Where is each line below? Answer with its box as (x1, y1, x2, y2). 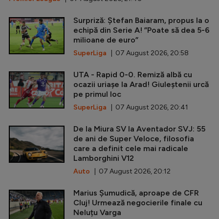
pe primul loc (73, 89, 121, 99)
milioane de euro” (73, 35, 138, 45)
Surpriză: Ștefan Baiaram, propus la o (73, 16, 209, 25)
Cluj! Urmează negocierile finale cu (73, 198, 202, 208)
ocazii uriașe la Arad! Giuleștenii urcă (73, 80, 209, 89)
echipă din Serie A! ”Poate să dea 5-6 (73, 25, 210, 35)
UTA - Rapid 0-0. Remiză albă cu (73, 70, 192, 80)
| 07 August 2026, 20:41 (107, 103, 188, 112)
